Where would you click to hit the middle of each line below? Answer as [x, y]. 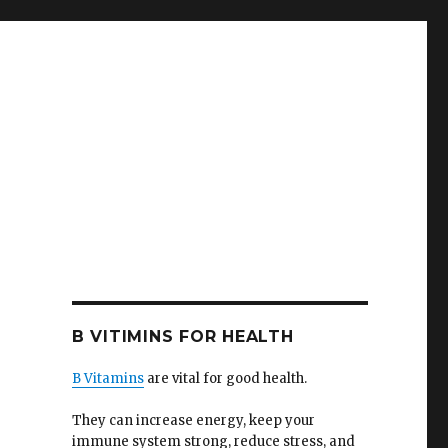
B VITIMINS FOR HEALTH [182, 336]
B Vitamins [107, 378]
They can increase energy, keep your [193, 420]
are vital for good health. [225, 378]
